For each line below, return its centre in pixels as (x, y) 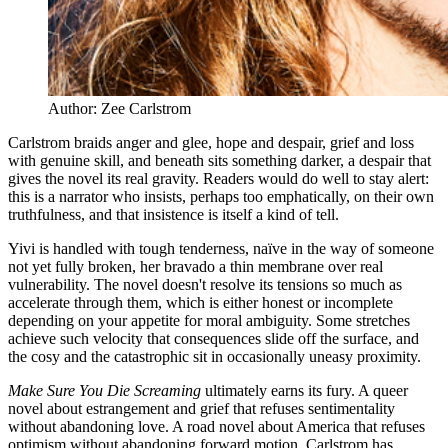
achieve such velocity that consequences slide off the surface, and (213, 339)
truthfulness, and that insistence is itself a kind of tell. (173, 215)
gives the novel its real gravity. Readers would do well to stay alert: (218, 179)
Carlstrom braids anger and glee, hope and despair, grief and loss (211, 143)
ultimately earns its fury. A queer (304, 391)
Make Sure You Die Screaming (104, 391)
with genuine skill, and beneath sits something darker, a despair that (219, 161)
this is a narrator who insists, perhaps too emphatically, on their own (221, 197)
